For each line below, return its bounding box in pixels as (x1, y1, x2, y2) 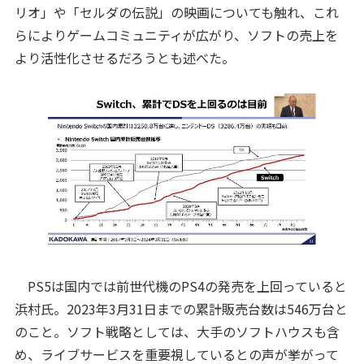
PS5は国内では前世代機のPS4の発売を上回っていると (14, 276, 347, 297)
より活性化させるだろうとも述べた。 (14, 48, 235, 68)
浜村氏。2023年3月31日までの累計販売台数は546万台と (14, 299, 348, 319)
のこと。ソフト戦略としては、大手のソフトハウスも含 (14, 322, 340, 342)
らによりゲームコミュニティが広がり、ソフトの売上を (14, 25, 338, 45)
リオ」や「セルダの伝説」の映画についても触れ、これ (14, 2, 339, 23)
